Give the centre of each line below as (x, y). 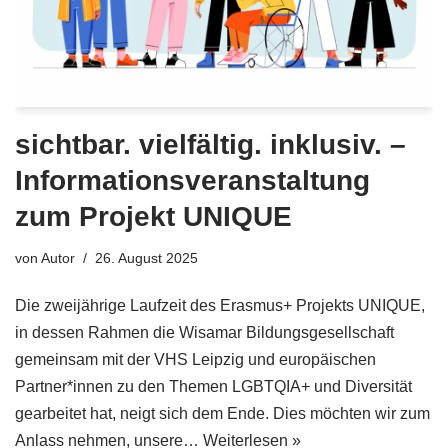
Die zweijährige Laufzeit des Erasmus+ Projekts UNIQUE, (220, 305)
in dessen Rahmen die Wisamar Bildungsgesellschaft (204, 332)
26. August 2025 (146, 257)
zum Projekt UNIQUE (153, 216)
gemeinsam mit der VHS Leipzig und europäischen (195, 359)
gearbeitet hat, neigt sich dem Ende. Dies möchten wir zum (222, 413)
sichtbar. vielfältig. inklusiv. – (210, 144)
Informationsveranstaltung (192, 180)
